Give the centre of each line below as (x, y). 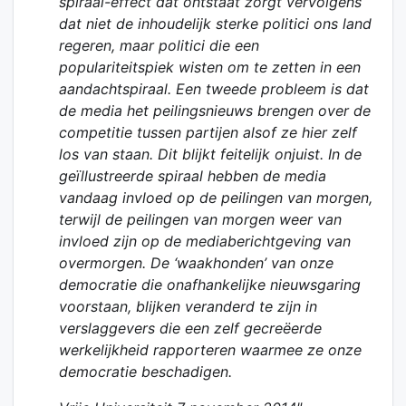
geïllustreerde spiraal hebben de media (193, 176)
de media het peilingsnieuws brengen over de (215, 111)
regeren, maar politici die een (159, 46)
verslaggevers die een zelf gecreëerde (191, 329)
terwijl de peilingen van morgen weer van (201, 220)
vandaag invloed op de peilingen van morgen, (216, 198)
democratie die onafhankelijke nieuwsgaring (210, 285)
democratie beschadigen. (148, 372)
